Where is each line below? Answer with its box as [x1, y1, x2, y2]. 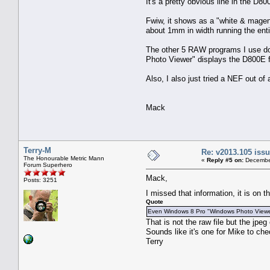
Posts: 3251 [24, 176, 57, 183]
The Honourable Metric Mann [24, 154, 104, 162]
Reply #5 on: [207, 156, 243, 163]
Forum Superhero [24, 161, 72, 168]
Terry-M [24, 145, 51, 155]
